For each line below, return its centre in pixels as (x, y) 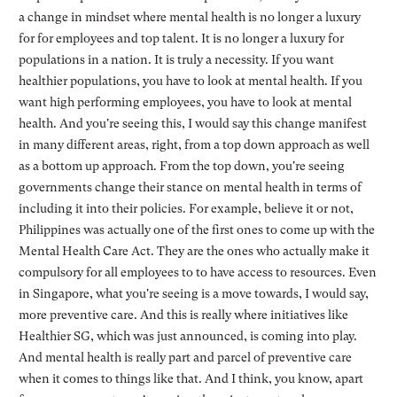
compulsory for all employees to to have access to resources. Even (197, 272)
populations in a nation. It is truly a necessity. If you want (176, 59)
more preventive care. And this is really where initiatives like (183, 314)
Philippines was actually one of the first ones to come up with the (196, 229)
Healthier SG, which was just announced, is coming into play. (187, 335)
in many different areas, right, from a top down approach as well (194, 144)
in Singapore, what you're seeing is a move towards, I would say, (193, 293)
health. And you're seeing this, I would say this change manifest (192, 123)
